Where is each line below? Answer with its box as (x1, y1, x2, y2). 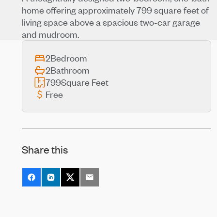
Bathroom (50, 64, 90, 77)
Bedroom (50, 52, 87, 64)
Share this (22, 142, 68, 157)
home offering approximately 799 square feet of (22, 3, 209, 16)
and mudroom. (22, 28, 80, 40)
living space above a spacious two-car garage (22, 15, 201, 28)
